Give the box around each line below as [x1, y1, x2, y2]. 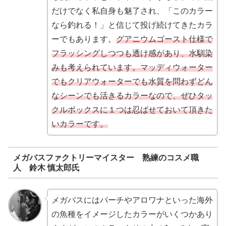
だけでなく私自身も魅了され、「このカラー [51, 6, 213, 15]
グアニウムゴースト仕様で [116, 34, 213, 43]
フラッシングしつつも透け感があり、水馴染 [51, 48, 213, 58]
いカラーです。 [51, 119, 108, 128]
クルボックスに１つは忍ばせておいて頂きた [51, 105, 213, 114]
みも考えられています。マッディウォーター [51, 63, 213, 72]
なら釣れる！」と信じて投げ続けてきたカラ [51, 20, 213, 29]
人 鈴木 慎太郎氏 [13, 163, 80, 172]
